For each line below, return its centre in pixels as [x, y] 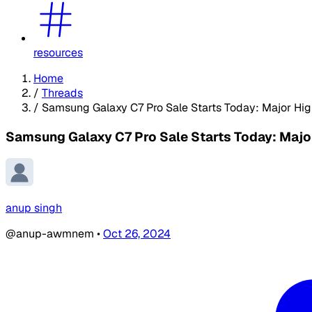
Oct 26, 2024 [137, 234]
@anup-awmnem [51, 234]
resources [58, 52]
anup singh [34, 208]
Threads [62, 93]
